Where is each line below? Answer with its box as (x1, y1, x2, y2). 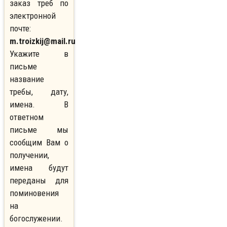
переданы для (10, 175, 69, 186)
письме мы (10, 125, 69, 135)
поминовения (10, 188, 59, 199)
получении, (10, 150, 49, 161)
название (10, 74, 44, 85)
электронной (10, 11, 56, 21)
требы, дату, (10, 87, 69, 97)
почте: (10, 23, 31, 34)
